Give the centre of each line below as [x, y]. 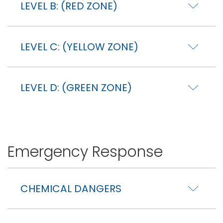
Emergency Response [85, 151]
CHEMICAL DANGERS [71, 188]
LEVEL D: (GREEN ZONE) [76, 88]
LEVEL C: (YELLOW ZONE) [79, 47]
